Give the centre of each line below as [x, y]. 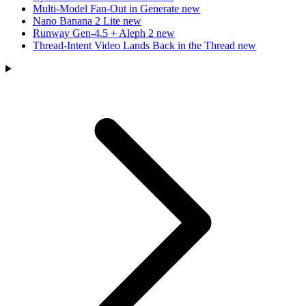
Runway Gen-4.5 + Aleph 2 [95, 33]
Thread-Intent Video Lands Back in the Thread [135, 45]
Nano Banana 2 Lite [78, 20]
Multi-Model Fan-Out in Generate [107, 8]
